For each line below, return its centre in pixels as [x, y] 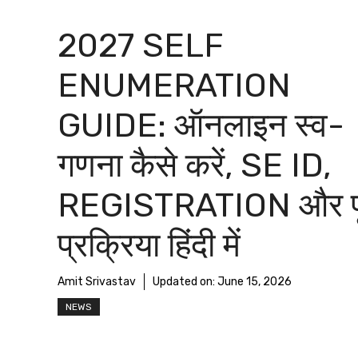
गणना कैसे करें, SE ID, [194, 165]
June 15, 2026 [255, 282]
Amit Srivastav [97, 282]
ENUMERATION [174, 86]
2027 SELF [140, 46]
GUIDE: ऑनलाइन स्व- [201, 125]
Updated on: [185, 282]
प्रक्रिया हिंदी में [149, 245]
